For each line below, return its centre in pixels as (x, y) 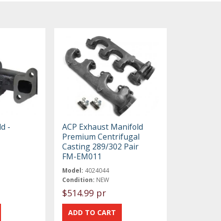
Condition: (79, 180)
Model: (73, 170)
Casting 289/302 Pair (101, 146)
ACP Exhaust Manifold (103, 127)
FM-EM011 (82, 156)
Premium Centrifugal (101, 136)
